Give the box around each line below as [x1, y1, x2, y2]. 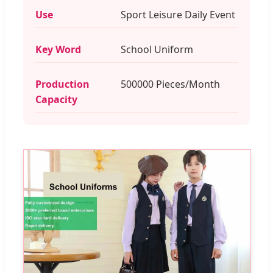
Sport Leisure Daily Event [121, 7, 235, 21]
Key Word [35, 42, 81, 56]
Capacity [35, 92, 77, 106]
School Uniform [121, 42, 193, 56]
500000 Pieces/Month [121, 77, 220, 91]
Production [35, 77, 90, 91]
